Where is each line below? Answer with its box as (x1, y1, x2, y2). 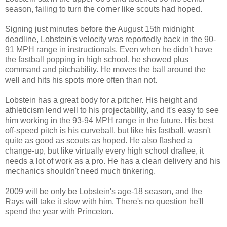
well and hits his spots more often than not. (5, 75, 157, 85)
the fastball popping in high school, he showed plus (5, 55, 188, 64)
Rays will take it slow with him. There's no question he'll (5, 197, 204, 206)
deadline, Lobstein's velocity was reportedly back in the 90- (5, 35, 216, 44)
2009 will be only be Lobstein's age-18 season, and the (5, 187, 202, 196)
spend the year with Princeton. (5, 207, 113, 216)
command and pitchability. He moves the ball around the (5, 65, 206, 74)
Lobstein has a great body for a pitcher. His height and (5, 96, 198, 105)
